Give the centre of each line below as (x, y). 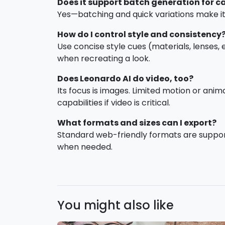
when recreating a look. (104, 58)
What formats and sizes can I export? (137, 123)
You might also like (116, 205)
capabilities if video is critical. (114, 102)
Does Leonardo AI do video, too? (125, 78)
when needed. (85, 147)
